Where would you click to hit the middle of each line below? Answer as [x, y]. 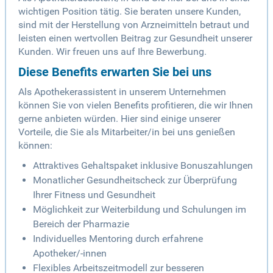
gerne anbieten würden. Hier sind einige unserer [119, 119]
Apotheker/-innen [70, 253]
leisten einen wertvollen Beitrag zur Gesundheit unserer [135, 38]
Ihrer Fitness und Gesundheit [94, 195]
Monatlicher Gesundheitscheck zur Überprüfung [135, 180]
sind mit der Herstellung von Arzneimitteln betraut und [134, 25]
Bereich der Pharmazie [81, 224]
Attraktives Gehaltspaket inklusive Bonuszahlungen [143, 166]
